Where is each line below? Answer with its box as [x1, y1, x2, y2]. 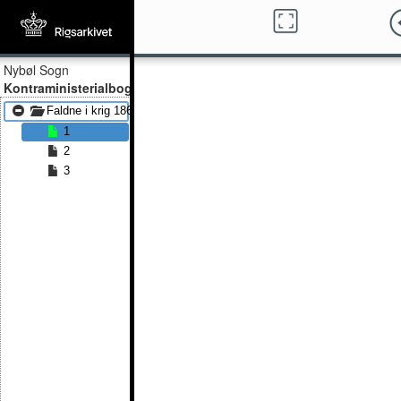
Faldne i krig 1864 [47, 104, 140, 117]
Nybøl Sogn [4, 61, 69, 79]
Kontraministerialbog [4, 79, 132, 97]
